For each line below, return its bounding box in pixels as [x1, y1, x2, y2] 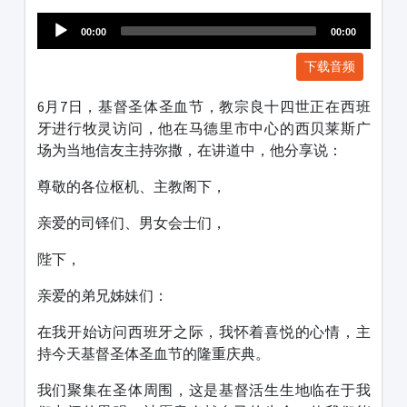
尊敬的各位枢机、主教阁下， [36, 177, 226, 196]
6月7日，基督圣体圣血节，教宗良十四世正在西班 [36, 97, 371, 116]
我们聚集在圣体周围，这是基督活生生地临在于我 [36, 381, 371, 400]
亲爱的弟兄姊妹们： [36, 286, 168, 305]
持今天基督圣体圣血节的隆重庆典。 [36, 344, 270, 363]
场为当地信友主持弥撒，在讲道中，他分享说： [36, 141, 342, 160]
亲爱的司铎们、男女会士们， [36, 213, 226, 233]
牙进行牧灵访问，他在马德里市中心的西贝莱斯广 [36, 119, 371, 138]
